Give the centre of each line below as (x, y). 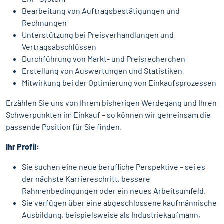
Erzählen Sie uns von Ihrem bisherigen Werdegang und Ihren (111, 103)
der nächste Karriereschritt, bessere (86, 179)
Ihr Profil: (23, 147)
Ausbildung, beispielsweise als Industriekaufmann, (111, 215)
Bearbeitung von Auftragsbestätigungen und (101, 11)
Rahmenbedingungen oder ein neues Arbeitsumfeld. (114, 191)
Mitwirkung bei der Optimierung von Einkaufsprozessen (119, 83)
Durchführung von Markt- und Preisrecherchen (104, 59)
